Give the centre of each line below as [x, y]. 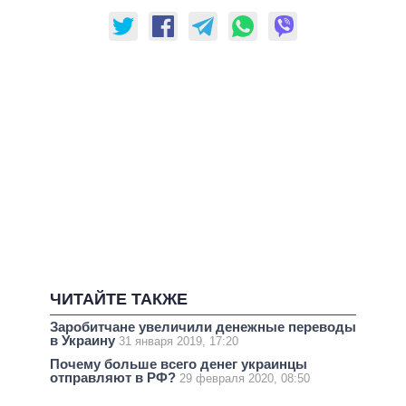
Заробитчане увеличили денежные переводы [203, 327]
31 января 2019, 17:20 [179, 342]
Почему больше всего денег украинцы [179, 364]
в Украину [84, 341]
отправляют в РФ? [115, 378]
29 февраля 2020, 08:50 [245, 379]
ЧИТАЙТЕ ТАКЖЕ [119, 300]
